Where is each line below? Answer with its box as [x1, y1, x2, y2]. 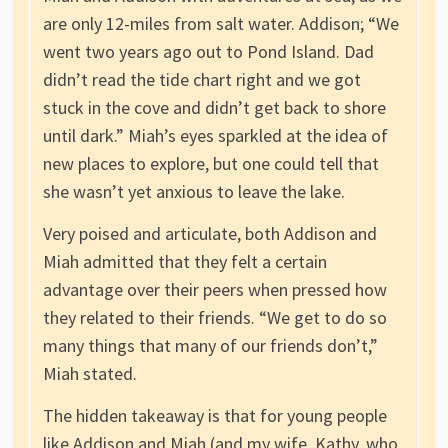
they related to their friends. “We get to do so [42, 306, 387, 330]
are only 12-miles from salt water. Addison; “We [42, 12, 399, 36]
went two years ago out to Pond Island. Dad [42, 40, 374, 64]
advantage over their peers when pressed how [42, 278, 387, 302]
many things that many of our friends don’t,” [42, 334, 378, 358]
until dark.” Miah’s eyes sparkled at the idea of [42, 124, 388, 148]
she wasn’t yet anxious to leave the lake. [42, 180, 345, 204]
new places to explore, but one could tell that [42, 152, 379, 176]
